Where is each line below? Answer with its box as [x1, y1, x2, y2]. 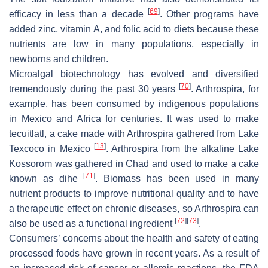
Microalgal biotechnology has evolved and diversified [9, 68, 259, 79]
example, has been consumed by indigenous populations [9, 98, 259, 109]
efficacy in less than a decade [9, 8, 148, 19]
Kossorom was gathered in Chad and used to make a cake [9, 158, 259, 169]
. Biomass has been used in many [95, 173, 260, 184]
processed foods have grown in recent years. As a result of [9, 248, 259, 258]
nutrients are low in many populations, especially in [9, 38, 259, 49]
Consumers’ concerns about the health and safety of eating [9, 233, 259, 243]
